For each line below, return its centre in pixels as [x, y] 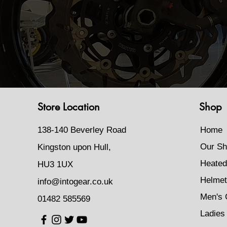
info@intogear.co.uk [75, 182]
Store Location [68, 107]
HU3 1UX [55, 164]
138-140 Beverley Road [83, 130]
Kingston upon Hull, [74, 147]
